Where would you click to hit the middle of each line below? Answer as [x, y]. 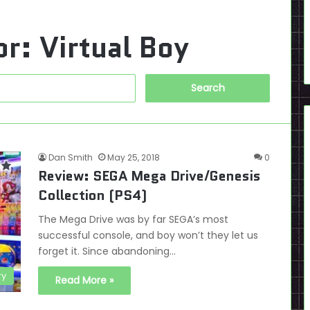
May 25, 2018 [134, 157]
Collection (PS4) [92, 195]
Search [152, 80]
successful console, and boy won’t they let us [148, 235]
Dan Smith [71, 157]
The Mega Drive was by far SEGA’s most [133, 219]
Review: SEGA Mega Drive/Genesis [149, 176]
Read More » [84, 280]
